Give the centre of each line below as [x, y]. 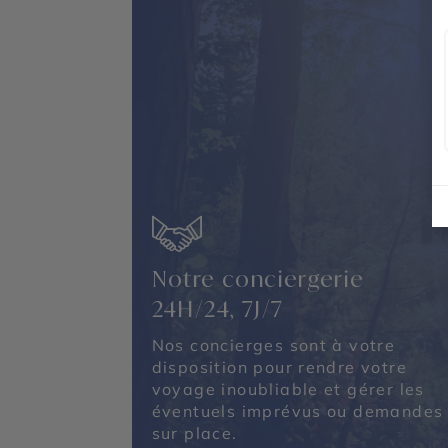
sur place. [194, 433]
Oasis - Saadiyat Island [221, 23]
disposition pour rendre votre [279, 367]
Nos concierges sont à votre [273, 345]
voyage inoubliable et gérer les [288, 389]
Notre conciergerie [258, 278]
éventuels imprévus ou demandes [297, 411]
